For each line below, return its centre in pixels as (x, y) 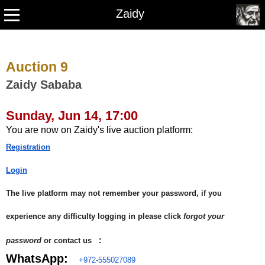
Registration (28, 147)
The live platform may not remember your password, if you (114, 193)
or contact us (67, 240)
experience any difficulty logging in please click (95, 216)
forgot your (204, 216)
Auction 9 (37, 67)
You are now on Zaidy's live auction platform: (99, 130)
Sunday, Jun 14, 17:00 (72, 116)
